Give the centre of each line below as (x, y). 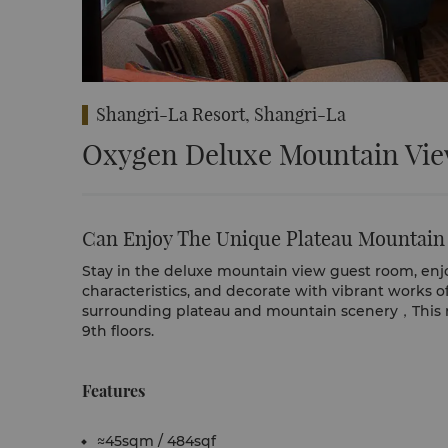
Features (113, 390)
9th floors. (118, 331)
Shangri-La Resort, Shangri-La (221, 114)
